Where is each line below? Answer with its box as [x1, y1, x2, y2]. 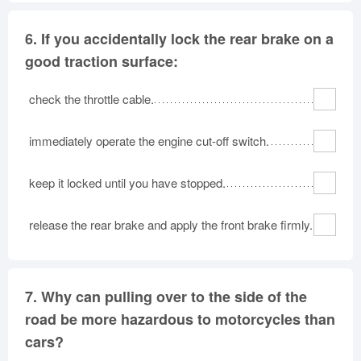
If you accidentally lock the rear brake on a [41, 28, 334, 49]
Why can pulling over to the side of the [41, 286, 307, 307]
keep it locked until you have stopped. [29, 174, 226, 191]
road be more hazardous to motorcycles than [25, 309, 335, 330]
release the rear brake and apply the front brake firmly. [29, 216, 313, 233]
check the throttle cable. [29, 90, 154, 107]
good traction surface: [25, 51, 178, 72]
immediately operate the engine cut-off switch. [29, 132, 269, 149]
